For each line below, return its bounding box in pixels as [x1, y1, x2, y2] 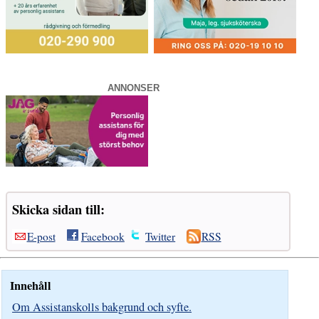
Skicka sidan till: [12, 199, 105, 219]
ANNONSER [108, 83, 160, 94]
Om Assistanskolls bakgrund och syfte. [12, 298, 192, 315]
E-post [26, 229, 56, 244]
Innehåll [10, 276, 52, 294]
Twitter [145, 229, 176, 244]
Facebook [80, 229, 125, 244]
